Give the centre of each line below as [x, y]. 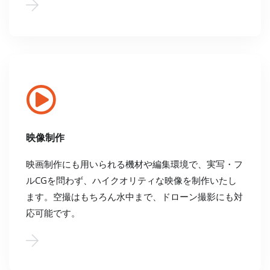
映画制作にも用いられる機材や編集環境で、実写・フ [134, 164]
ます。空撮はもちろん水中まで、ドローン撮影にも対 [134, 197]
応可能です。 [53, 213]
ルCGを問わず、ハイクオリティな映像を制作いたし [131, 181]
